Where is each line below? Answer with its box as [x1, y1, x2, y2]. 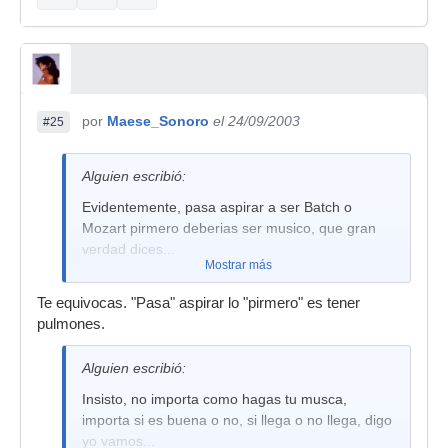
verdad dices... [82, 241, 175, 257]
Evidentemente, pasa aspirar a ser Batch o [82, 199, 352, 215]
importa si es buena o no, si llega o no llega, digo [82, 412, 392, 428]
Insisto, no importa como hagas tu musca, [82, 391, 347, 407]
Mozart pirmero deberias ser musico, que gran [82, 220, 376, 236]
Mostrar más [204, 258, 272, 272]
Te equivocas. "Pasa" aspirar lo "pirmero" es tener [37, 295, 360, 311]
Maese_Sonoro [107, 113, 209, 129]
